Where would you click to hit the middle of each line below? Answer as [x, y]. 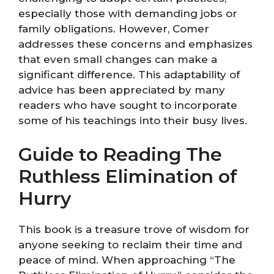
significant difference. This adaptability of [129, 74]
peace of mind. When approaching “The [127, 260]
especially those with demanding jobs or [128, 13]
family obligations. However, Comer [114, 28]
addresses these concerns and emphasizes [135, 44]
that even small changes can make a [118, 59]
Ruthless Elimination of [128, 177]
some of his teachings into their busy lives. [133, 120]
